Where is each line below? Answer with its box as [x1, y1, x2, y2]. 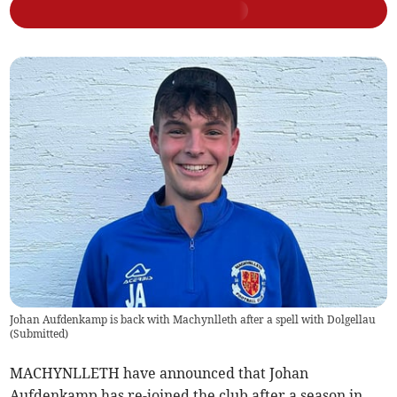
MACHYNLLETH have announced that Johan [10, 364, 309, 383]
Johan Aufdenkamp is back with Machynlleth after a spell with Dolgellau [10, 313, 377, 327]
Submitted [13, 327, 66, 341]
